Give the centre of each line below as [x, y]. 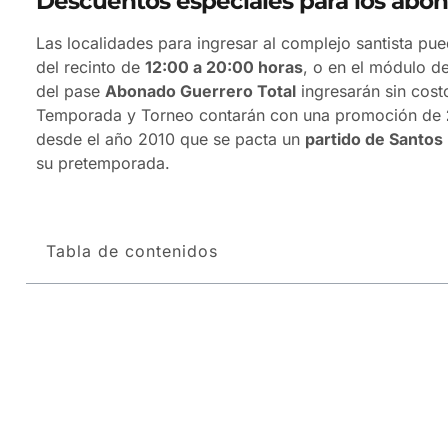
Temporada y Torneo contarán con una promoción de [241, 114]
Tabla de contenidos [132, 251]
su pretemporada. [103, 162]
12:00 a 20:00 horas [224, 66]
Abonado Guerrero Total [200, 90]
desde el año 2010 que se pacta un [170, 138]
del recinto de [90, 66]
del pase [70, 90]
